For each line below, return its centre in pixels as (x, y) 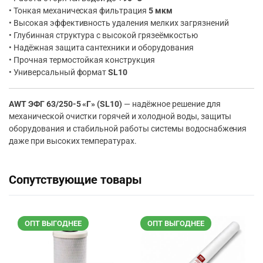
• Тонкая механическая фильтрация (79, 11)
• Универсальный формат (59, 72)
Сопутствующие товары (75, 180)
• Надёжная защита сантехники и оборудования (101, 48)
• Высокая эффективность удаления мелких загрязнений (119, 23)
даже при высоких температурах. (73, 141)
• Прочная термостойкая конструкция (82, 60)
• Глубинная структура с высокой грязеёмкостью (103, 35)
